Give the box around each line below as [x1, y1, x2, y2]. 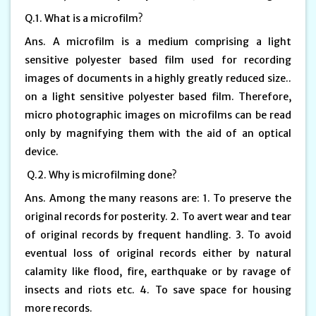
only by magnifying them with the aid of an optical [25, 126, 291, 140]
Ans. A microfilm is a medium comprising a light [25, 35, 291, 48]
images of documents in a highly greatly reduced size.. [25, 71, 291, 85]
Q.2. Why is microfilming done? [25, 168, 179, 181]
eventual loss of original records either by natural [25, 246, 291, 260]
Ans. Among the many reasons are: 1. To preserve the [25, 191, 291, 205]
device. [25, 145, 59, 158]
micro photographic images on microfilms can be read [25, 108, 291, 121]
